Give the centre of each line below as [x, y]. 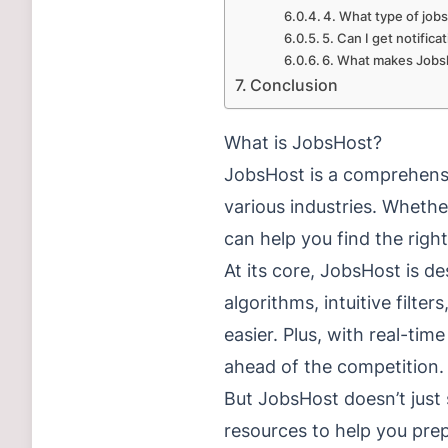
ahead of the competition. [334, 366]
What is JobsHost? [303, 142]
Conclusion [294, 85]
